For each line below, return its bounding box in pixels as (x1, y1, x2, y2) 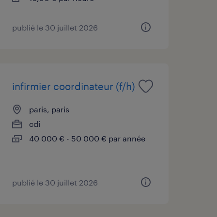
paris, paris (29, 104, 69, 114)
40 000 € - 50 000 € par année (29, 133, 145, 143)
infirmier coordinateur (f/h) (12, 80, 135, 92)
